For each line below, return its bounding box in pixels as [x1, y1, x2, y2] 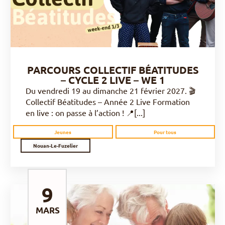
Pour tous [154, 128, 177, 136]
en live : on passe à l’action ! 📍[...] [26, 107, 145, 118]
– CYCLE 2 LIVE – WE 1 [61, 73, 165, 86]
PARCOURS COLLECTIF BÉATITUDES [27, 63, 199, 76]
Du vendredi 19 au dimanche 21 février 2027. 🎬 [26, 85, 195, 95]
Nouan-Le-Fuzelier [33, 142, 78, 149]
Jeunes [54, 128, 72, 136]
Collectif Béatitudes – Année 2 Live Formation [26, 96, 190, 106]
